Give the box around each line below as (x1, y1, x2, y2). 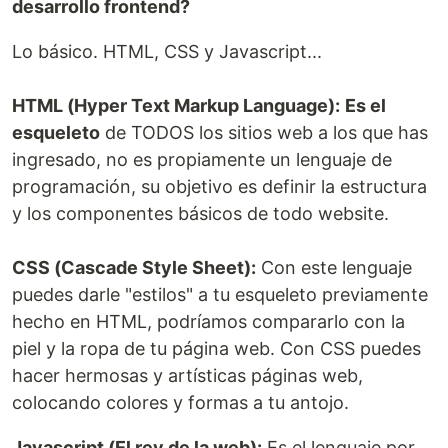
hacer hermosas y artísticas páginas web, (12, 365, 363, 386)
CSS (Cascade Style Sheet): (12, 257, 256, 278)
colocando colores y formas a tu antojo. (12, 392, 349, 413)
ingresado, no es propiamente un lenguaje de (12, 149, 392, 170)
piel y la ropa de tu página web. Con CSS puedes (12, 338, 421, 359)
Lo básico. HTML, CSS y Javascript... (12, 41, 322, 62)
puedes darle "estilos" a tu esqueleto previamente (12, 284, 428, 305)
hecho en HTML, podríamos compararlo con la (12, 311, 405, 332)
